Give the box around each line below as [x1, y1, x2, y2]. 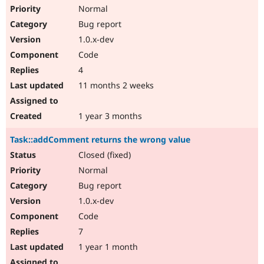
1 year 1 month [76, 241, 138, 253]
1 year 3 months [76, 110, 142, 122]
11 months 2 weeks [76, 80, 154, 91]
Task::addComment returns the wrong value [10, 134, 190, 146]
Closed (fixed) [76, 149, 131, 161]
